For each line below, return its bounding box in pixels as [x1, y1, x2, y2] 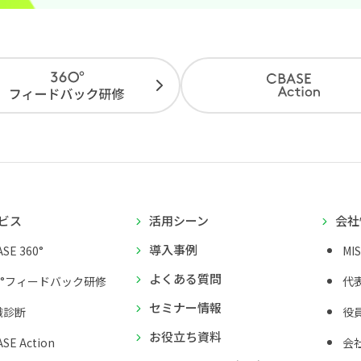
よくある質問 [149, 270, 222, 288]
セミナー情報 [149, 299, 222, 317]
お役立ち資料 [149, 328, 222, 346]
